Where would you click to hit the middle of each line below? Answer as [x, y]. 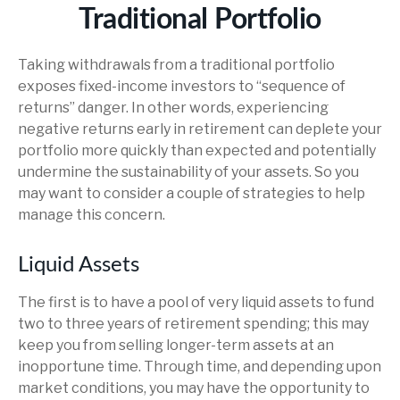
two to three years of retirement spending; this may [193, 324]
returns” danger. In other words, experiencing [173, 108]
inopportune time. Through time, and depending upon [200, 367]
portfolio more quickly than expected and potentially [197, 150]
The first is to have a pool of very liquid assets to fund [196, 302]
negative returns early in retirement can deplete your [200, 129]
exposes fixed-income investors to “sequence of [182, 86]
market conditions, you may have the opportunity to [194, 388]
